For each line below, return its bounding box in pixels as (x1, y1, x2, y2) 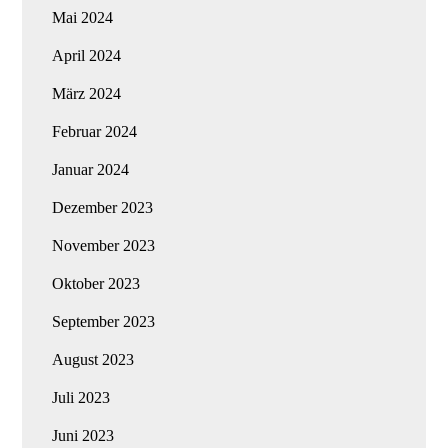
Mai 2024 (52, 8, 114, 26)
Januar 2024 (52, 160, 130, 178)
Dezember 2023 (52, 198, 154, 216)
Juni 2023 (52, 426, 115, 444)
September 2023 (52, 312, 156, 330)
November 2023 (52, 236, 156, 254)
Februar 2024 (52, 122, 138, 140)
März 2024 (52, 84, 122, 102)
